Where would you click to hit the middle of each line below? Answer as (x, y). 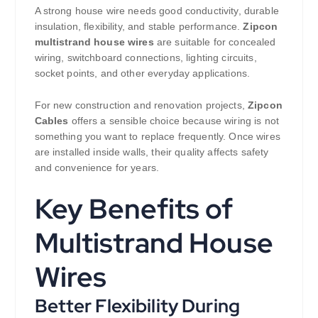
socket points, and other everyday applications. (142, 73)
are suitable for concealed (215, 42)
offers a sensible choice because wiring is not (174, 120)
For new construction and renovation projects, (139, 105)
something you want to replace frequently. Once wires (157, 136)
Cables (51, 120)
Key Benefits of (134, 208)
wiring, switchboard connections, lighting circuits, (146, 58)
